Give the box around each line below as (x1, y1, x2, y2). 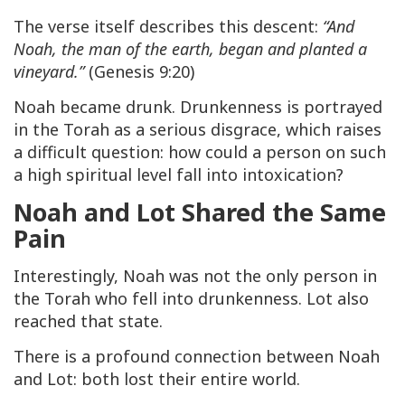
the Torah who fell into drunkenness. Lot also (14, 287, 369, 310)
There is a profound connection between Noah (14, 345, 380, 368)
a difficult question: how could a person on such (14, 141, 386, 164)
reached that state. (14, 310, 163, 333)
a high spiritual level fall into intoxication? (14, 164, 344, 186)
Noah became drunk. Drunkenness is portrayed (14, 96, 382, 118)
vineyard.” (14, 61, 89, 83)
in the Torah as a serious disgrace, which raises (14, 118, 381, 141)
